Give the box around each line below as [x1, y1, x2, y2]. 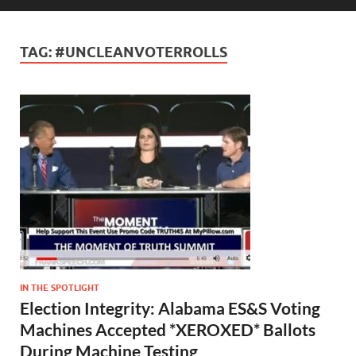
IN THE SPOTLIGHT [20, 281, 99, 293]
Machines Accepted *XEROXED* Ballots [20, 319, 315, 339]
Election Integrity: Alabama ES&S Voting [20, 297, 320, 318]
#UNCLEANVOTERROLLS [55, 43, 227, 60]
